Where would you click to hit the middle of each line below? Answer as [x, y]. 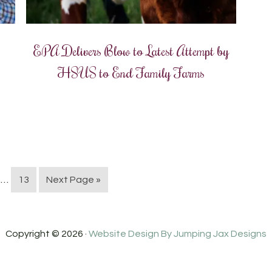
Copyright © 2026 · [47, 233]
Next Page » [73, 179]
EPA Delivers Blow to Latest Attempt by [131, 50]
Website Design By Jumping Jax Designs [178, 233]
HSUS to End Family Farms [131, 72]
